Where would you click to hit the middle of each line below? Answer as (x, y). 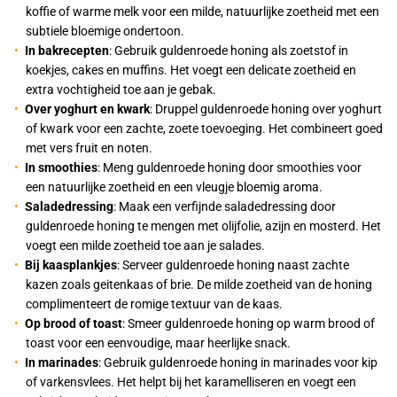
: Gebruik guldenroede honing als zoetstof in (229, 51)
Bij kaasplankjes (71, 265)
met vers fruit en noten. (89, 148)
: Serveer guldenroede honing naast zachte (234, 265)
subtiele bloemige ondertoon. (105, 31)
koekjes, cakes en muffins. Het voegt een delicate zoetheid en (191, 70)
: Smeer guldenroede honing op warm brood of (249, 324)
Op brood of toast (74, 324)
